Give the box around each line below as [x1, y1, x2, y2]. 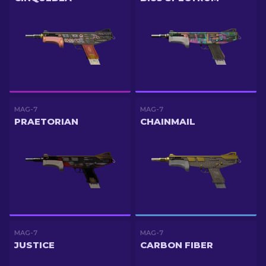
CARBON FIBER [140, 239, 213, 251]
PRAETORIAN [14, 116, 78, 127]
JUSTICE [14, 239, 55, 251]
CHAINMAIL [140, 116, 195, 127]
